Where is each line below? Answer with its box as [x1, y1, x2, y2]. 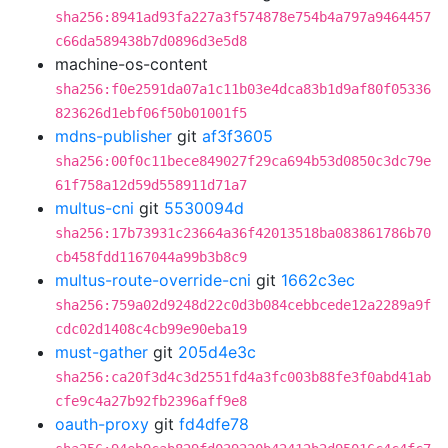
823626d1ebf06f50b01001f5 [55, 105, 247, 121]
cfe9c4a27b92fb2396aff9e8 [55, 393, 247, 409]
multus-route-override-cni [55, 270, 251, 290]
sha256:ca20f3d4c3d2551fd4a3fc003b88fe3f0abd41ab [55, 369, 431, 385]
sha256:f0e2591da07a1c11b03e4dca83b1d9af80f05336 [55, 81, 431, 97]
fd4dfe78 [179, 414, 249, 434]
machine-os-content [55, 54, 208, 74]
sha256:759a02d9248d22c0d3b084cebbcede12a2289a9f [55, 297, 431, 313]
